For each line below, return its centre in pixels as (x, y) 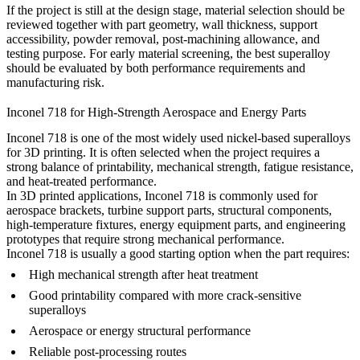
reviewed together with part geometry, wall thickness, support (162, 25)
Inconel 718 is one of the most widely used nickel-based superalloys (178, 138)
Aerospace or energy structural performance (140, 331)
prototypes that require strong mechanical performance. (145, 239)
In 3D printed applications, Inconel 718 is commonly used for (162, 196)
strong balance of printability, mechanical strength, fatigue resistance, (180, 167)
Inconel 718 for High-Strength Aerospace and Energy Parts (156, 112)
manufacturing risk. (55, 83)
